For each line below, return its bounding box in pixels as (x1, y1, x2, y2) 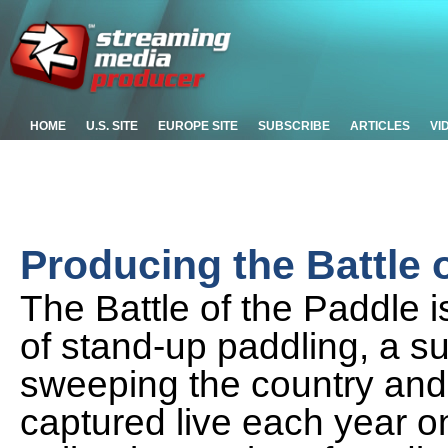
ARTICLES (350, 119, 410, 133)
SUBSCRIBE (258, 119, 330, 133)
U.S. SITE (86, 119, 138, 133)
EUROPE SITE (158, 119, 238, 133)
